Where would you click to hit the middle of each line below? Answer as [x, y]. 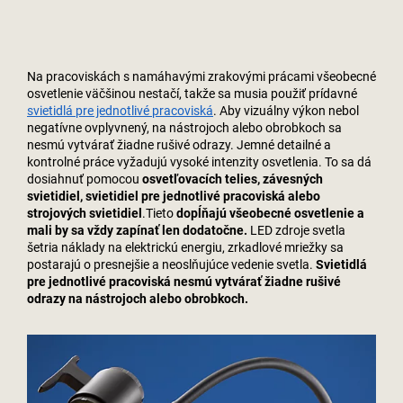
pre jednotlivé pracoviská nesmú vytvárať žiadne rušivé [184, 281]
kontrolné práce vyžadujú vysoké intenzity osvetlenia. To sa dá [199, 161]
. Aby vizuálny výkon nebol [286, 110]
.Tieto [159, 213]
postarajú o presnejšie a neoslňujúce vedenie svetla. [171, 264]
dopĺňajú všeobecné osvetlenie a [270, 213]
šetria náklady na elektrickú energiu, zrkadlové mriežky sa [185, 247]
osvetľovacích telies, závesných [233, 179]
